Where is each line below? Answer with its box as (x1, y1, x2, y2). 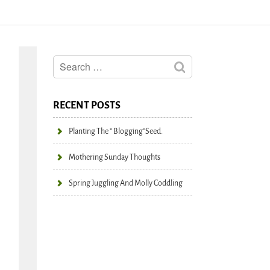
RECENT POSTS (53, 99, 121, 111)
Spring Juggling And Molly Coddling (69, 178, 183, 188)
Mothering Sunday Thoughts (69, 152, 160, 162)
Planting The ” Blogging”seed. (69, 126, 163, 136)
